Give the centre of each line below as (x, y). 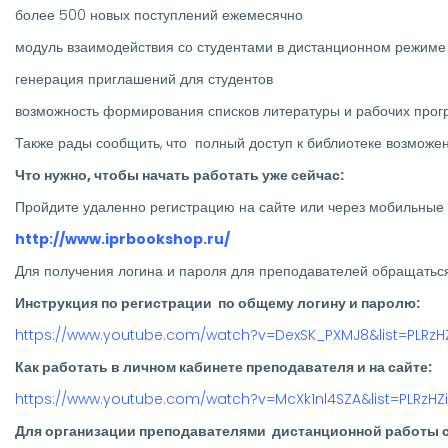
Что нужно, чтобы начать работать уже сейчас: (179, 174)
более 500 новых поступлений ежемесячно (159, 14)
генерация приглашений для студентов (144, 78)
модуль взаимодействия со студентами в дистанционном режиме (230, 46)
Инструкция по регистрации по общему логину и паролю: (217, 302)
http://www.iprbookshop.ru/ (122, 238)
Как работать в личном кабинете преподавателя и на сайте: (223, 366)
